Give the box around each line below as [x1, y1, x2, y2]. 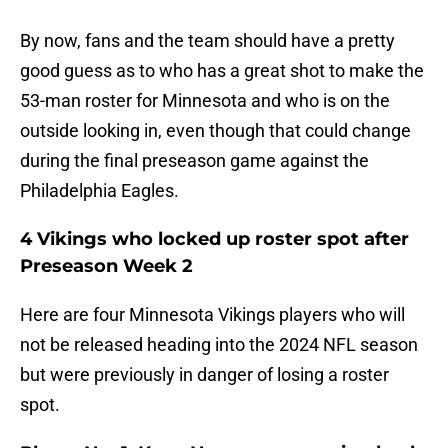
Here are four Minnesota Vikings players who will [20, 304, 405, 326]
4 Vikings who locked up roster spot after [20, 228, 409, 251]
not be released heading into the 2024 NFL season [20, 334, 418, 356]
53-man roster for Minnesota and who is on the [20, 90, 390, 112]
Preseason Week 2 [20, 255, 193, 278]
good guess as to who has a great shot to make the [20, 60, 424, 82]
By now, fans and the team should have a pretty [20, 30, 395, 52]
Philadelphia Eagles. [20, 180, 179, 202]
